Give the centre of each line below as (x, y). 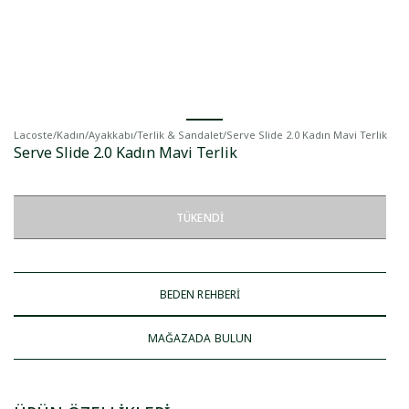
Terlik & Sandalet (180, 135)
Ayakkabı (111, 135)
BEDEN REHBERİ (200, 294)
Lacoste (33, 135)
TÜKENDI (200, 217)
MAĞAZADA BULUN (200, 338)
